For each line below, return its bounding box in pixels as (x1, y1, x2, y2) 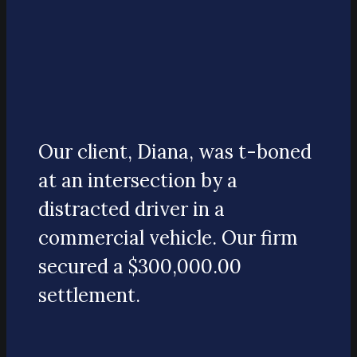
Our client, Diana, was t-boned (38, 139, 312, 165)
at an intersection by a (38, 168, 237, 194)
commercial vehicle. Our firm (38, 226, 298, 251)
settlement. (38, 283, 140, 308)
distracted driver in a (38, 197, 225, 222)
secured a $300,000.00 (38, 254, 241, 280)
